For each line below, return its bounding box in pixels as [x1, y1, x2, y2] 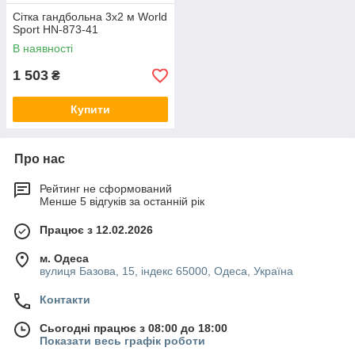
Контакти [40, 293, 90, 306]
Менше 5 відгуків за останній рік [40, 195, 204, 208]
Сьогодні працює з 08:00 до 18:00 [40, 322, 227, 334]
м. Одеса [40, 252, 89, 265]
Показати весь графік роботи [40, 334, 205, 347]
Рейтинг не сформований [40, 182, 172, 195]
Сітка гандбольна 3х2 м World [13, 10, 167, 23]
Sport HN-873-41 [13, 23, 98, 36]
